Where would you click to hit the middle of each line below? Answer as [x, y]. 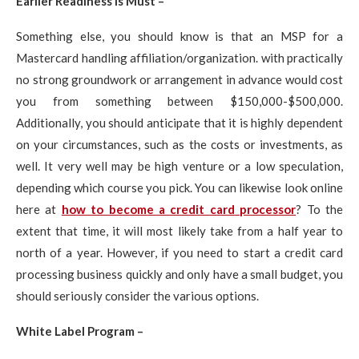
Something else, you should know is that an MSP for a [179, 36]
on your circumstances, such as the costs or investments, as [179, 144]
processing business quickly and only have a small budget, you [179, 274]
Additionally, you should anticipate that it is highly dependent [179, 123]
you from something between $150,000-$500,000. [179, 101]
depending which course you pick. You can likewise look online [179, 188]
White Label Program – [80, 331]
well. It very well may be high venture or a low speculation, [179, 166]
